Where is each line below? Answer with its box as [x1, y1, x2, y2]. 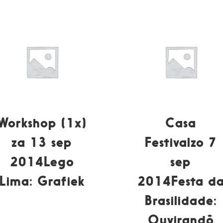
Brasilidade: [144, 192, 217, 208]
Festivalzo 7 [144, 134, 217, 150]
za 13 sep [11, 134, 73, 150]
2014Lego [9, 153, 74, 169]
